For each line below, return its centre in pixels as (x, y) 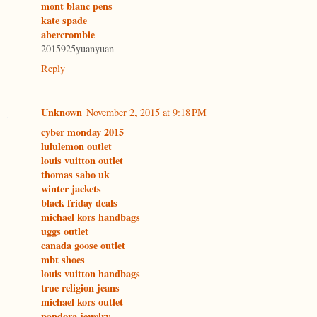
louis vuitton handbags (91, 274)
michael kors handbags (91, 217)
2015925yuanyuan (77, 49)
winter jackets (71, 189)
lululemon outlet (76, 146)
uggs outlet (65, 231)
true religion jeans (80, 288)
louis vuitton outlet (82, 161)
